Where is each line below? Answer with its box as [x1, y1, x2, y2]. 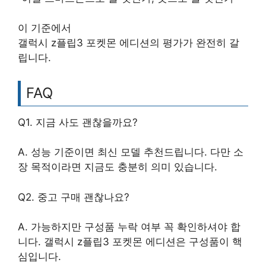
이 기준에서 [18, 22, 71, 34]
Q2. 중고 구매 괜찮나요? [18, 191, 129, 203]
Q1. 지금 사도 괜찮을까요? [18, 116, 138, 128]
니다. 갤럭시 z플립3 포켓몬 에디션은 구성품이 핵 [18, 236, 242, 248]
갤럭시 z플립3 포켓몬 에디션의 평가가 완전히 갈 [18, 37, 239, 49]
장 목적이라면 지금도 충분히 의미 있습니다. [18, 161, 217, 173]
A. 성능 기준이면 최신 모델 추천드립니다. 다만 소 [18, 146, 243, 158]
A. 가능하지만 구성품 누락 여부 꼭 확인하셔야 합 [18, 221, 240, 233]
